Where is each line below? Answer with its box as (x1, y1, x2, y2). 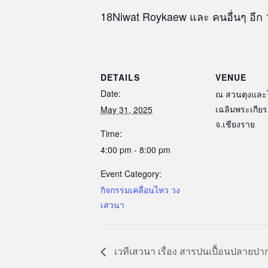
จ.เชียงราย (215, 118, 255, 130)
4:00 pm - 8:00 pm (100, 144, 170, 156)
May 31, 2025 (100, 103, 153, 115)
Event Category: (100, 167, 162, 179)
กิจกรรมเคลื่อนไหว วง (100, 184, 180, 196)
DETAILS (100, 71, 140, 83)
